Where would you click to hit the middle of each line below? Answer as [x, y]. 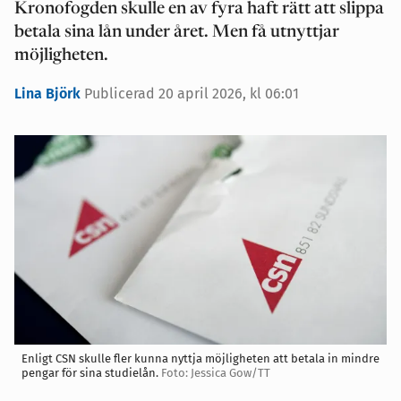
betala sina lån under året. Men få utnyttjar [177, 32]
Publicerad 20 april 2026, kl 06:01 [192, 93]
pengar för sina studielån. [91, 372]
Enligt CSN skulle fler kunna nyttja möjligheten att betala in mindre [200, 358]
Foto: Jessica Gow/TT [216, 372]
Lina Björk [49, 93]
